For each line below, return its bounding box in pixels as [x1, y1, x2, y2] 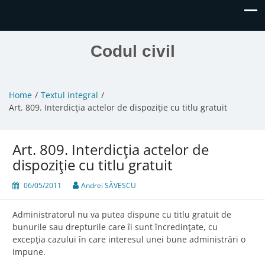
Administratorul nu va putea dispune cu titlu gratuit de [12, 209, 231, 221]
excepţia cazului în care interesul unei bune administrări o [12, 234, 245, 245]
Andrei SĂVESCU [81, 180, 136, 191]
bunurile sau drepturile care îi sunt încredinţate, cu [12, 221, 218, 233]
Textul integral [41, 89, 98, 101]
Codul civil [90, 42, 175, 60]
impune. [12, 246, 46, 258]
